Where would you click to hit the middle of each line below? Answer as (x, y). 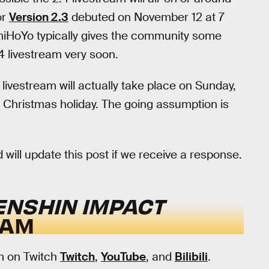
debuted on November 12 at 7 (147, 17)
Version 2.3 (39, 17)
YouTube (123, 256)
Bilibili (191, 256)
